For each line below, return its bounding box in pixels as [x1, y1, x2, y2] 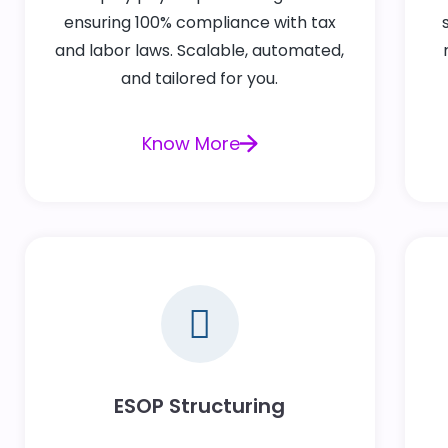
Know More [141, 131, 240, 157]
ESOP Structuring [114, 392, 286, 421]
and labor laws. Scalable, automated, [55, 39, 345, 63]
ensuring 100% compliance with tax [63, 11, 336, 35]
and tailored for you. [121, 67, 279, 91]
